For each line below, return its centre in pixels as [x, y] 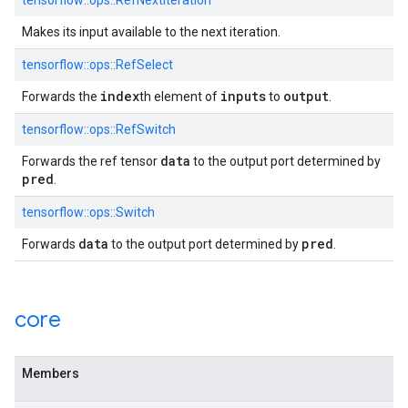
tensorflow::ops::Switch [88, 212]
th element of [180, 97]
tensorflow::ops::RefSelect [97, 65]
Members [51, 373]
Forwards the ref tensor [91, 161]
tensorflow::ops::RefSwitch [99, 129]
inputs [243, 96]
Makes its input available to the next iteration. [151, 32]
